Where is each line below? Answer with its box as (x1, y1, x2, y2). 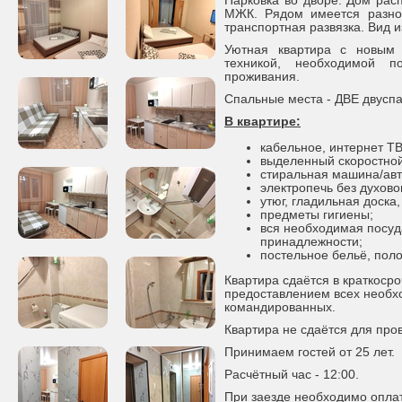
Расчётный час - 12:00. (224, 368, 359, 382)
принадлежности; (260, 234, 363, 249)
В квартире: (224, 115, 301, 128)
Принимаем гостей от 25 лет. (224, 345, 395, 360)
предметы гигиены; (260, 207, 373, 222)
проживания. (224, 70, 300, 83)
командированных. (224, 301, 336, 315)
